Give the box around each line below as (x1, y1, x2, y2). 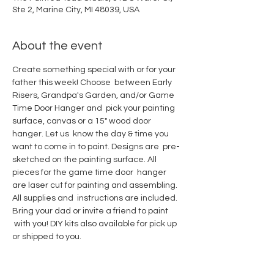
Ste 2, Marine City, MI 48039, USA (12, 6, 139, 15)
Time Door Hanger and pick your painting (12, 104, 177, 113)
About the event (12, 40, 103, 53)
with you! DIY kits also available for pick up (12, 220, 179, 229)
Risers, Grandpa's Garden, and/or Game (12, 91, 176, 100)
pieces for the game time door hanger (12, 168, 168, 177)
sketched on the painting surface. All (12, 155, 158, 165)
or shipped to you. (12, 232, 81, 242)
